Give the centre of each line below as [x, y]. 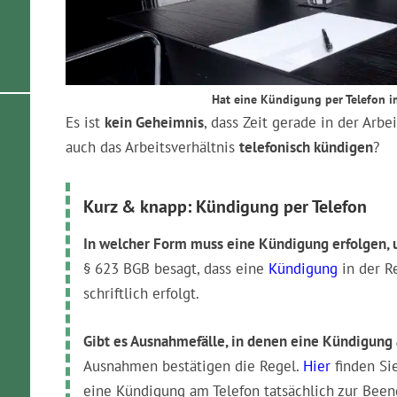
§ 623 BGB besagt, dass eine [176, 269]
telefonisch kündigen [306, 147]
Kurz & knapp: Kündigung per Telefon [225, 206]
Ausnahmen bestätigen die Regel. [193, 366]
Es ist [85, 122]
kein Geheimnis [154, 122]
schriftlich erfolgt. [141, 293]
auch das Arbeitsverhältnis [152, 147]
